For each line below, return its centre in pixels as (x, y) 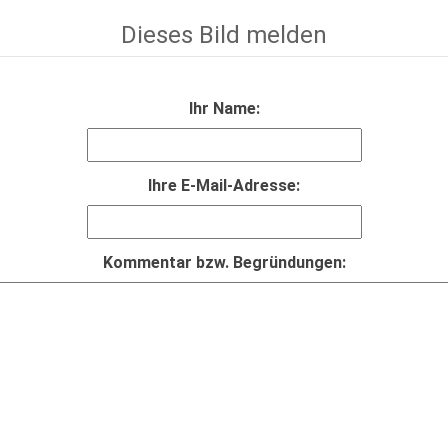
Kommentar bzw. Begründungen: (224, 262)
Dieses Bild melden (224, 35)
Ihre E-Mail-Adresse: (224, 185)
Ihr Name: (224, 108)
